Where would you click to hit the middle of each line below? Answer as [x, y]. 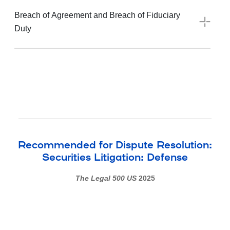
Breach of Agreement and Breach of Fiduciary [97, 15]
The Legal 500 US [106, 178]
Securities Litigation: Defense [115, 158]
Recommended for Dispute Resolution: [115, 146]
